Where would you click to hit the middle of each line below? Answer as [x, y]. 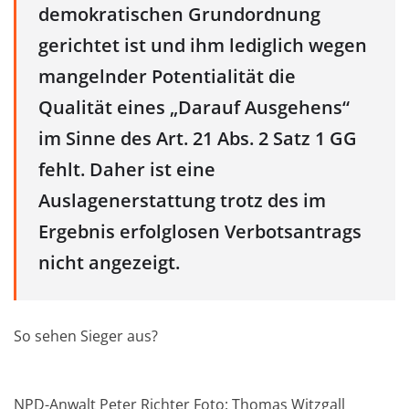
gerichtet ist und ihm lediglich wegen [203, 45]
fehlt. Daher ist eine [127, 169]
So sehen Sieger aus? [86, 336]
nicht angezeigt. [109, 262]
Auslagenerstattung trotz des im [182, 200]
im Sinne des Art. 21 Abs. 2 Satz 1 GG [198, 138]
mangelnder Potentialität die [167, 76]
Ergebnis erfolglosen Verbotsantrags [200, 231]
